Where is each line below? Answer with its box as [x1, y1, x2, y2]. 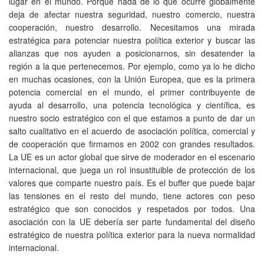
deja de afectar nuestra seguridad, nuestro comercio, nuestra [9, 8, 255, 20]
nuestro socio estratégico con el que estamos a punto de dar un [9, 111, 255, 124]
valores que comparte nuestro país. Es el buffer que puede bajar [9, 176, 255, 189]
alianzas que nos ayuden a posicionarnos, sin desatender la [9, 47, 255, 59]
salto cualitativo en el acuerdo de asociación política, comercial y [9, 124, 255, 137]
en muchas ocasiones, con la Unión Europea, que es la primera [9, 72, 255, 85]
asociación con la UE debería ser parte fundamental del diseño [9, 215, 255, 227]
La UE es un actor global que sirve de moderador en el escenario [9, 150, 255, 163]
